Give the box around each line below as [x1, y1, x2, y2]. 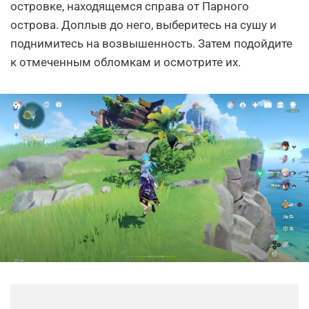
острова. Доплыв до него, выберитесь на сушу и [10, 18, 277, 32]
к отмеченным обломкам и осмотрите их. [10, 55, 241, 70]
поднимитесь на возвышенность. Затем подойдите [10, 37, 292, 51]
